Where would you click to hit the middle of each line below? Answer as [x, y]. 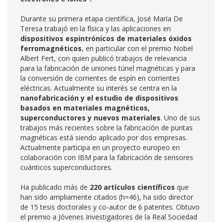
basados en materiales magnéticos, [85, 108]
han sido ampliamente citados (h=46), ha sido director [107, 197]
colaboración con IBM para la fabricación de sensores [107, 157]
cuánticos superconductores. [66, 167]
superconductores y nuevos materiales [90, 118]
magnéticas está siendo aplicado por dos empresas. [104, 138]
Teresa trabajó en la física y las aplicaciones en [96, 28]
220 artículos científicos [132, 187]
